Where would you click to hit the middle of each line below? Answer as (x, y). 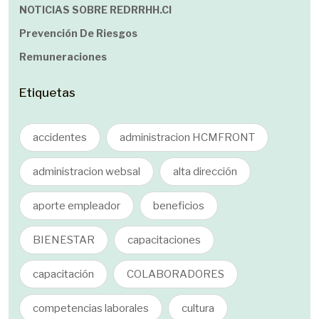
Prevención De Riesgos (78, 33)
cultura (198, 308)
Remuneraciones (63, 57)
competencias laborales (91, 308)
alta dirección (205, 172)
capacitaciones (164, 240)
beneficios (179, 206)
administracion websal (87, 172)
